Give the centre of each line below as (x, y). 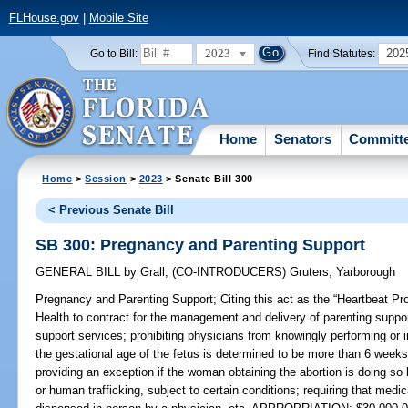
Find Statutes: (342, 53)
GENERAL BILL (80, 272)
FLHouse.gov (44, 18)
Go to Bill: (113, 53)
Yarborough (366, 272)
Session (106, 178)
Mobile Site (118, 18)
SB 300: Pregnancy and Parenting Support (201, 245)
